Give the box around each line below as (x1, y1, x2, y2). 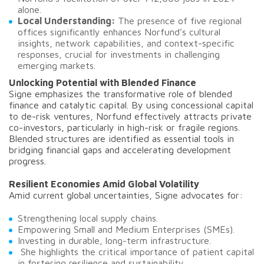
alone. (18, 4, 41, 15)
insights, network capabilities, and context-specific (18, 38, 235, 48)
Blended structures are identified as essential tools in (9, 133, 234, 144)
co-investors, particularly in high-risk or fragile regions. (9, 122, 240, 133)
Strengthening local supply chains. (18, 213, 158, 223)
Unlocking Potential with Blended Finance (9, 77, 196, 88)
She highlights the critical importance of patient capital (18, 246, 254, 257)
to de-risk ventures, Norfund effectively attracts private (9, 111, 252, 121)
